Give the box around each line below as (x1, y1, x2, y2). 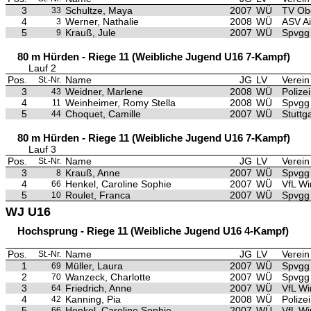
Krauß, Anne (65, 167, 120, 178)
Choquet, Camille (65, 108, 141, 119)
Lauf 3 (28, 144, 56, 155)
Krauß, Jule (65, 27, 116, 38)
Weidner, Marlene (65, 86, 143, 97)
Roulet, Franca (65, 190, 131, 201)
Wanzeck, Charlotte (65, 271, 151, 283)
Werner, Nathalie (65, 16, 139, 27)
